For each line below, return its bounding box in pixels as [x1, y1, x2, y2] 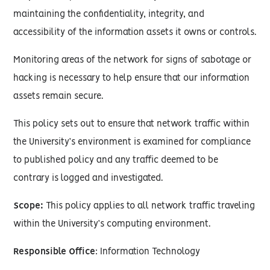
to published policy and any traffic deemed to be [13, 156, 219, 165]
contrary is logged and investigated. [13, 174, 163, 183]
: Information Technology [95, 248, 201, 256]
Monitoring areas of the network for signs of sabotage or [13, 56, 252, 64]
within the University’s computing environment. [13, 220, 211, 228]
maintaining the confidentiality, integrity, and [13, 10, 205, 19]
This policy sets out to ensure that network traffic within [13, 120, 250, 128]
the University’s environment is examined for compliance [13, 138, 251, 146]
